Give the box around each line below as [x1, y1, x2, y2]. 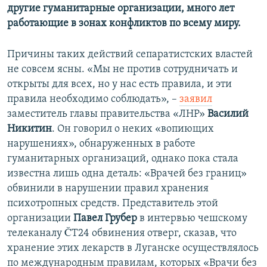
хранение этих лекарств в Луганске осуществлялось [7, 243, 259, 254]
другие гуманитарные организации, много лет [7, 3, 234, 15]
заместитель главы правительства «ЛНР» [7, 108, 207, 120]
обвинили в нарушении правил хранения [7, 183, 209, 195]
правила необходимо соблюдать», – [7, 94, 179, 105]
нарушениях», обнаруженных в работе [7, 138, 195, 150]
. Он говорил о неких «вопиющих [52, 123, 214, 135]
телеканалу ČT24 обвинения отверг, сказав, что [7, 228, 237, 240]
